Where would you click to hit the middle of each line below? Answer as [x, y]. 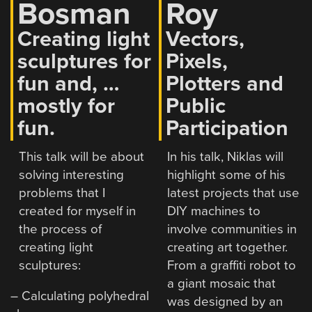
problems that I [62, 193]
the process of [61, 229]
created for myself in [78, 211]
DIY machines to [214, 211]
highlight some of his [226, 174]
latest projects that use [233, 193]
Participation [227, 129]
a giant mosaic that [221, 283]
